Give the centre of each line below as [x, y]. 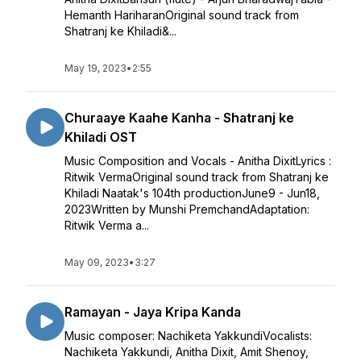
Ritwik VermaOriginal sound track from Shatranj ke [197, 177]
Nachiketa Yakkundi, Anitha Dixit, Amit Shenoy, [187, 352]
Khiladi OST [101, 137]
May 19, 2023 [95, 68]
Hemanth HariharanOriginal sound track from [182, 15]
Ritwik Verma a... [107, 225]
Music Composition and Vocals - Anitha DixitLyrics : [198, 161]
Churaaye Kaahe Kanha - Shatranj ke [179, 118]
